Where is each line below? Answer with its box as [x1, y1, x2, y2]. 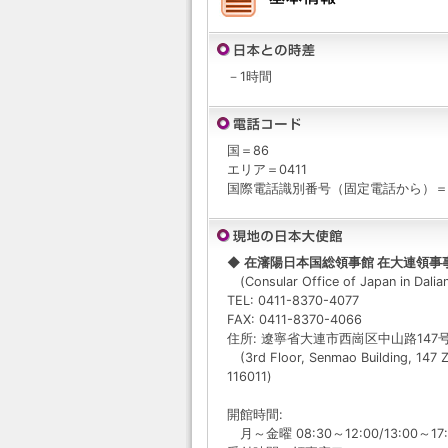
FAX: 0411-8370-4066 [227, 312, 362, 327]
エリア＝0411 [227, 162, 307, 177]
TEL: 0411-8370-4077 [227, 293, 359, 308]
